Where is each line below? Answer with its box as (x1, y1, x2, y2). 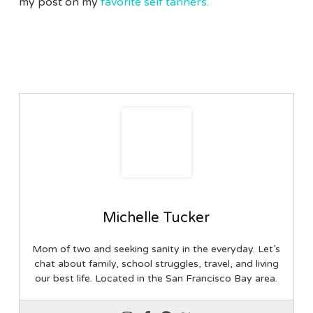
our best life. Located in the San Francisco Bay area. (35, 272, 278, 285)
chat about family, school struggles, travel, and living (34, 258, 279, 270)
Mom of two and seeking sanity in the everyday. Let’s (32, 243, 281, 256)
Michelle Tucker (103, 210, 210, 227)
